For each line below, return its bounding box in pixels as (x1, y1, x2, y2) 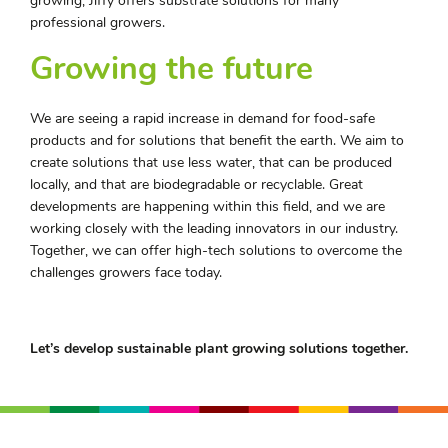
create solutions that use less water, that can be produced (30, 153, 392, 173)
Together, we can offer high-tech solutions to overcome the (30, 241, 402, 261)
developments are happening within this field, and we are (30, 197, 385, 217)
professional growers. (30, 13, 165, 33)
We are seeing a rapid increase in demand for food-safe (30, 109, 375, 129)
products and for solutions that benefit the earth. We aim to (30, 131, 404, 151)
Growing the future (30, 47, 313, 91)
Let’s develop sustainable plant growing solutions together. (30, 339, 408, 359)
